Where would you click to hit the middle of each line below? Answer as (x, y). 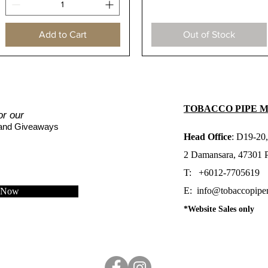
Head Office (208, 136)
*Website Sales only (219, 209)
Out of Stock (209, 34)
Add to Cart (63, 34)
